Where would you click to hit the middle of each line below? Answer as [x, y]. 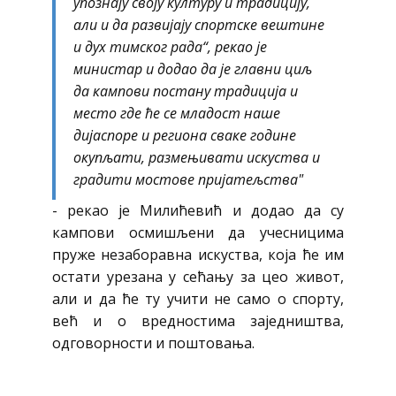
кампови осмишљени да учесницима [198, 232]
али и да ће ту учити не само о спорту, [198, 299]
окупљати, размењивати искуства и [197, 157]
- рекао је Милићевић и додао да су [198, 210]
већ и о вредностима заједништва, [198, 321]
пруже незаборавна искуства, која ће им [198, 255]
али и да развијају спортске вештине [199, 25]
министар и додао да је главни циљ [193, 69]
